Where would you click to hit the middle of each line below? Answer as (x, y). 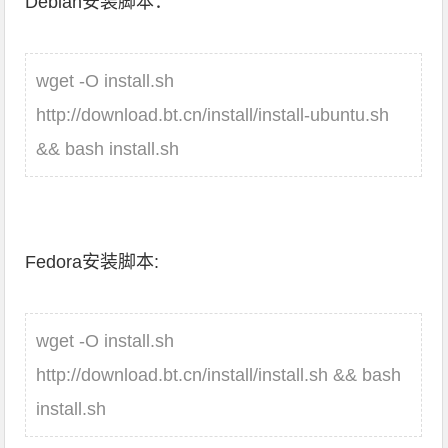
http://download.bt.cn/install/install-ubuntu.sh (213, 115)
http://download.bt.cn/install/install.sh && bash (219, 375)
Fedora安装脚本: (92, 262)
